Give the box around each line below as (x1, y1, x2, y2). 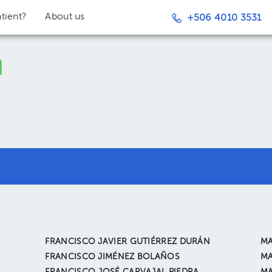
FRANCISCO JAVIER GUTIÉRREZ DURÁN (45, 237, 211, 246)
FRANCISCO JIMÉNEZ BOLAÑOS (45, 253, 180, 261)
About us (45, 12, 85, 22)
